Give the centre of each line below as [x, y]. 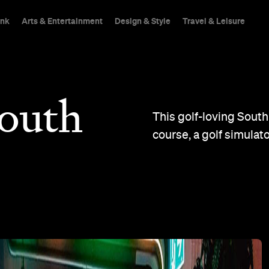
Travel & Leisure [213, 21]
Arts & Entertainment [62, 21]
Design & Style [142, 21]
